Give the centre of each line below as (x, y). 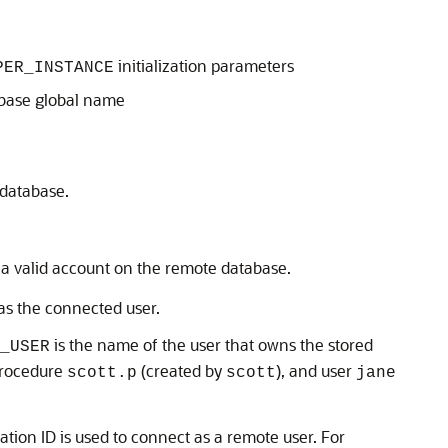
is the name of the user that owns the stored (211, 345)
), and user (316, 371)
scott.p (102, 373)
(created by (181, 371)
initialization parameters (204, 66)
